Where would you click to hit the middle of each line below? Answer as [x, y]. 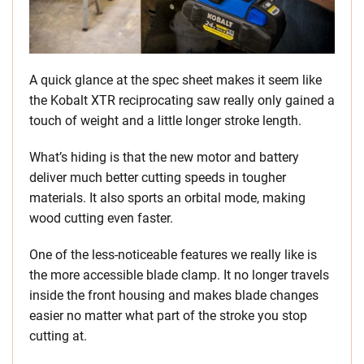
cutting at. [58, 336]
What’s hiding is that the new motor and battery [164, 158]
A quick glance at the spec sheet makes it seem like [175, 80]
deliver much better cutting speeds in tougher [158, 178]
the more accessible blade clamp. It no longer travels [179, 275]
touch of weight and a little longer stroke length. [165, 121]
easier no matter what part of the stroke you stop [168, 316]
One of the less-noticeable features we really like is [173, 255]
